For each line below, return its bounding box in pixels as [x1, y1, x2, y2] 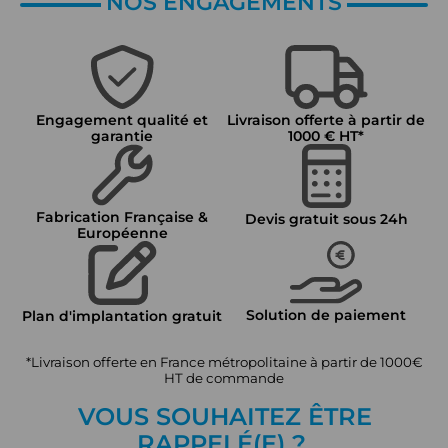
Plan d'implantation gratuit [22, 306, 222, 325]
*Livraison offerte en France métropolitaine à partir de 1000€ [25, 353, 423, 370]
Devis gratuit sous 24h [244, 209, 408, 228]
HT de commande [164, 369, 284, 386]
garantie [91, 126, 153, 145]
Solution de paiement [246, 305, 406, 324]
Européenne [76, 223, 168, 242]
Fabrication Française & [36, 207, 208, 226]
